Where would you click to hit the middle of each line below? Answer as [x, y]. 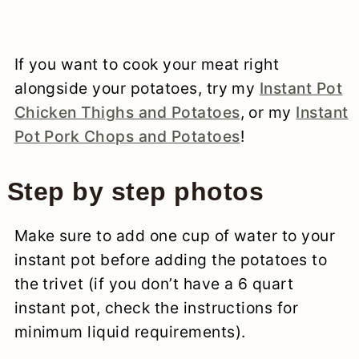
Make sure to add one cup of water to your [175, 235]
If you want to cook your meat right [147, 64]
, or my [268, 112]
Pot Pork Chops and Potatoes [127, 136]
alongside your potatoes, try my [137, 88]
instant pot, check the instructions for [156, 307]
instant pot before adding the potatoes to [171, 259]
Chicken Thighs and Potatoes [127, 112]
